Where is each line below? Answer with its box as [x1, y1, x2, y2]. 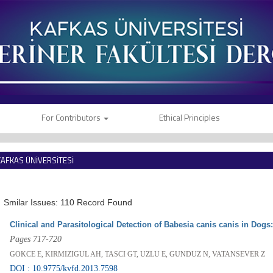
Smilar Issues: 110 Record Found [4, 197, 133, 208]
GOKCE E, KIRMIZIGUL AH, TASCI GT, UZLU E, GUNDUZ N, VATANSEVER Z [10, 250, 266, 259]
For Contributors [41, 111, 102, 124]
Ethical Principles [158, 111, 220, 124]
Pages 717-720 [10, 235, 62, 244]
